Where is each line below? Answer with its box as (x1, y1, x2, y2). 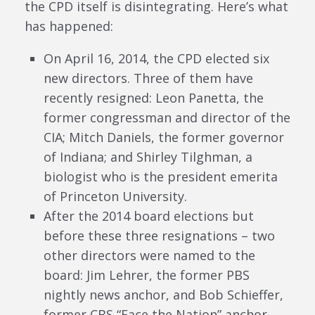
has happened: (25, 17, 113, 34)
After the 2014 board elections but (44, 207, 254, 224)
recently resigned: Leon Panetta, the (44, 89, 264, 106)
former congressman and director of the (44, 108, 290, 126)
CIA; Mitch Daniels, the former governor (44, 128, 284, 146)
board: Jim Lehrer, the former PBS (44, 266, 250, 283)
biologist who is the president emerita (44, 167, 278, 185)
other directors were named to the (44, 246, 255, 264)
